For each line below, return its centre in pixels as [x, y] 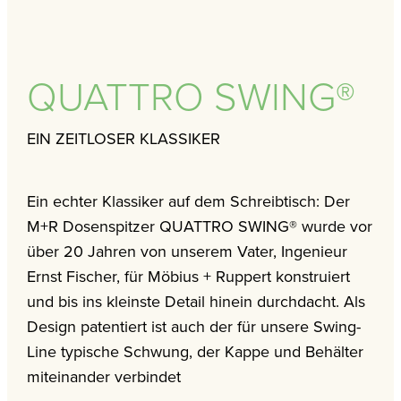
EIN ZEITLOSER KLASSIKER [124, 139]
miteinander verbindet [104, 377]
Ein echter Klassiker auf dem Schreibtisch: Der [189, 201]
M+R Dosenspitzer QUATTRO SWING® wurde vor [200, 226]
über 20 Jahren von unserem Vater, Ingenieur [188, 252]
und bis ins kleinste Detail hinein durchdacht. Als [196, 302]
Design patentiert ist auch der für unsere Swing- [194, 327]
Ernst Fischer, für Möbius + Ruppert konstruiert [189, 277]
